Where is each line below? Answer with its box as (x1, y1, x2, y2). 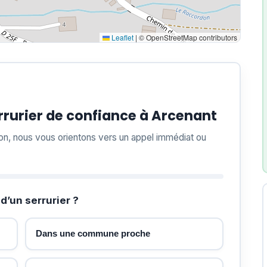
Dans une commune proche (35, 228, 150, 238)
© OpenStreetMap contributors (137, 32, 237, 42)
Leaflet (110, 32, 133, 42)
